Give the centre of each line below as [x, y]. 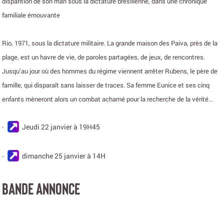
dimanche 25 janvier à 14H [63, 155]
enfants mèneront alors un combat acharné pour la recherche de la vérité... [107, 99]
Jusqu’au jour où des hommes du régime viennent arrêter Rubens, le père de [110, 71]
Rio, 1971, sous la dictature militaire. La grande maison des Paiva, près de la [110, 43]
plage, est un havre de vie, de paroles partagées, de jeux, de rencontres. [103, 57]
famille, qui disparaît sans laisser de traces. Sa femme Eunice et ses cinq [106, 85]
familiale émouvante [31, 15]
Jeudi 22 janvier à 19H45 [60, 126]
